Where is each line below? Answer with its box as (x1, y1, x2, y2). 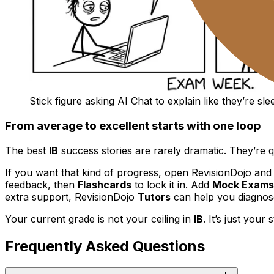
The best (5, 144, 49, 157)
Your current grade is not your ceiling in (5, 212, 194, 225)
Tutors (138, 190, 171, 203)
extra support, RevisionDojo (5, 190, 138, 203)
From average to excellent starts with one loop (5, 119, 261, 133)
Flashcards (78, 178, 131, 191)
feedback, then (5, 178, 78, 191)
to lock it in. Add (131, 178, 212, 191)
